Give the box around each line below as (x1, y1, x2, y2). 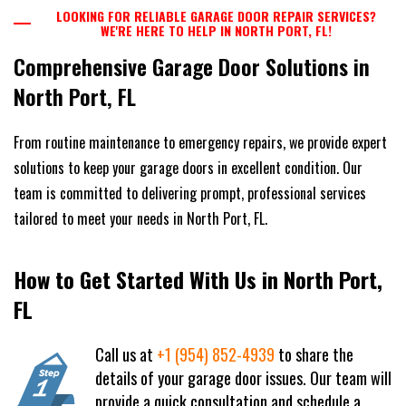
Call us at (95, 342, 157, 366)
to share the (275, 342, 353, 366)
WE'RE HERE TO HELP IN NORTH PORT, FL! (101, 20, 333, 40)
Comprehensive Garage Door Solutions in (14, 49, 370, 82)
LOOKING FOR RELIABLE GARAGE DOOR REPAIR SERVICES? (56, 5, 377, 25)
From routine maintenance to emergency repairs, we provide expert (14, 130, 387, 153)
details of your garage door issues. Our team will (95, 365, 391, 390)
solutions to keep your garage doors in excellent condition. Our (14, 156, 362, 179)
